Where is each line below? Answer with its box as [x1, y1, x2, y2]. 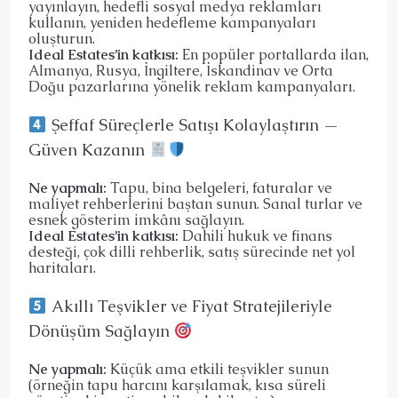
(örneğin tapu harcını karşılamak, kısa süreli [28, 376, 326, 395]
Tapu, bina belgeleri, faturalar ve [107, 179, 332, 198]
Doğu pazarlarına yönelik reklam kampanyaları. [28, 77, 355, 97]
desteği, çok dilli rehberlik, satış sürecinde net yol [28, 243, 355, 262]
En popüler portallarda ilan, [179, 45, 369, 65]
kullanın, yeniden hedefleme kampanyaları [28, 13, 316, 33]
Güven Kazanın [28, 139, 149, 161]
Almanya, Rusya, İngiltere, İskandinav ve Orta [28, 61, 333, 81]
